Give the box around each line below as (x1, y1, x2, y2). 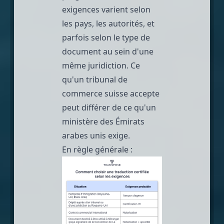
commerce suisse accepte (62, 87, 159, 99)
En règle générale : (62, 143, 132, 155)
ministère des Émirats (62, 115, 144, 127)
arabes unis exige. (62, 129, 130, 141)
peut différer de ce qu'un (62, 101, 156, 113)
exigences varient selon (62, 3, 150, 15)
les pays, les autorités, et (62, 17, 154, 29)
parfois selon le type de (62, 31, 150, 43)
